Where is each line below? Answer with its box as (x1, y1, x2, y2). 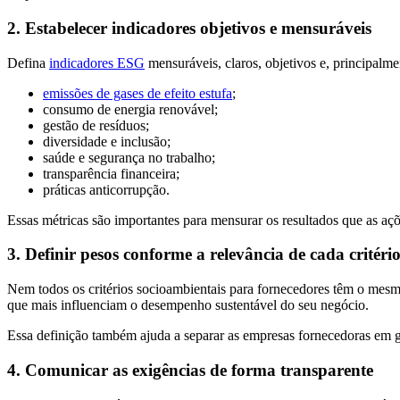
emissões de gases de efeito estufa (43, 85, 232, 101)
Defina (7, 54, 49, 71)
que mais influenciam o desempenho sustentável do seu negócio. (7, 297, 369, 313)
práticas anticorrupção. (43, 181, 170, 197)
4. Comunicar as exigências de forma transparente (7, 360, 373, 379)
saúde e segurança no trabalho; (43, 149, 215, 165)
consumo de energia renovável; (43, 101, 218, 117)
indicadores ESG (49, 54, 145, 71)
